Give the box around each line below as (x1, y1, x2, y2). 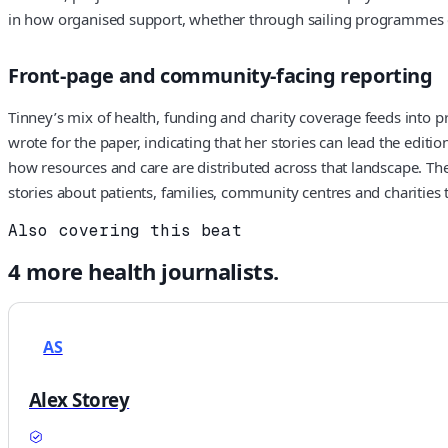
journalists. (155, 255, 279, 286)
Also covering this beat (8, 219, 242, 241)
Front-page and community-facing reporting (8, 62, 433, 90)
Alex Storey (29, 386, 130, 412)
